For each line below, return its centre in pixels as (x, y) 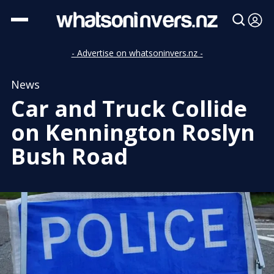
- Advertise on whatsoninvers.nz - (137, 53)
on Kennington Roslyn (133, 132)
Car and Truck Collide (129, 109)
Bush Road (69, 156)
